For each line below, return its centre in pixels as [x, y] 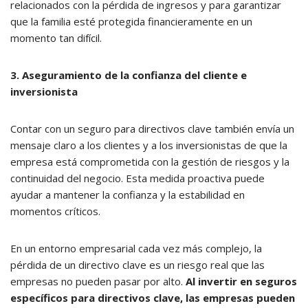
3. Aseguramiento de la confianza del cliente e [129, 75]
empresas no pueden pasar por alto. [98, 281]
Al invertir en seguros [241, 281]
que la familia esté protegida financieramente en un [131, 21]
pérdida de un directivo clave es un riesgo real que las [137, 264]
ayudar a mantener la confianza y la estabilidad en [128, 194]
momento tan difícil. [56, 37]
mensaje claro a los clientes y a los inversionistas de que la [149, 145]
